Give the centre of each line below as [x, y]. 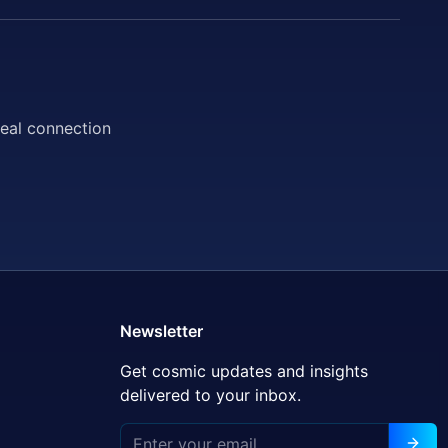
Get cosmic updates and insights [244, 371]
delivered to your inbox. [210, 395]
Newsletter [161, 331]
